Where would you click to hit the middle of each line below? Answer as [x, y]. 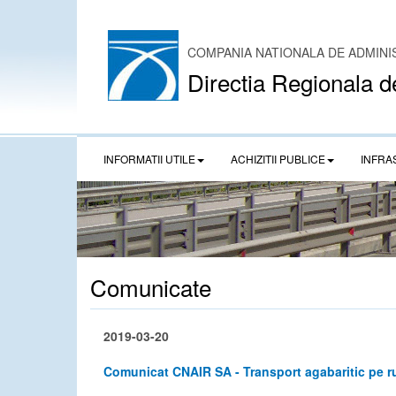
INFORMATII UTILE [149, 159]
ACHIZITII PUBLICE [278, 159]
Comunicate [151, 287]
